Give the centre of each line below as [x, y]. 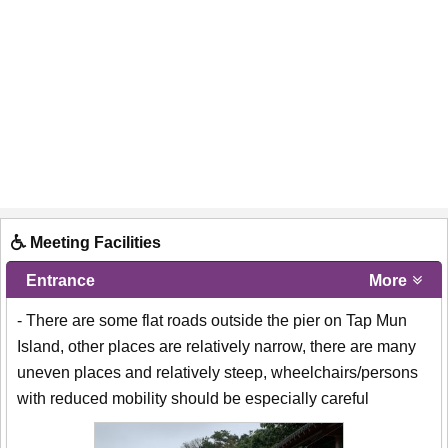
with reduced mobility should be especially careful [193, 398]
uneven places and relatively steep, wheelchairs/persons [217, 372]
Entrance [60, 280]
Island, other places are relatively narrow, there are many [216, 346]
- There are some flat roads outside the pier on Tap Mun [212, 320]
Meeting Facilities [93, 242]
